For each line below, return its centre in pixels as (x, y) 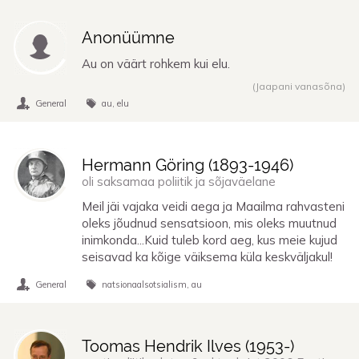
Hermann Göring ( (147, 165)
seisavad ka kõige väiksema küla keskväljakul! (207, 256)
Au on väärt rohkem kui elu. (156, 64)
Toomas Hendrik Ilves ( (165, 346)
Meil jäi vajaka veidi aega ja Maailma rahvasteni (213, 206)
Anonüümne (128, 37)
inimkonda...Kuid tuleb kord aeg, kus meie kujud (210, 240)
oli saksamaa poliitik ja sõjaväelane (179, 182)
